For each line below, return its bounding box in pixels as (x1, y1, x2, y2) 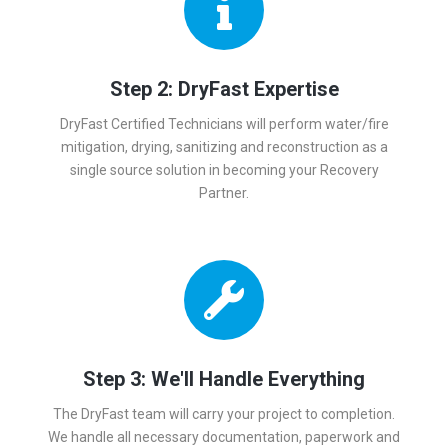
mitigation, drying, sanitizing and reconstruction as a (60, 139, 388, 156)
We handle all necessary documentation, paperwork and (48, 429, 400, 446)
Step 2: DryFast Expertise (109, 77, 339, 102)
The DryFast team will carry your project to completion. (53, 406, 395, 423)
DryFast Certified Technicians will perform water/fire (59, 116, 389, 133)
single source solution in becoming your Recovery (69, 162, 379, 179)
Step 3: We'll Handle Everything (83, 367, 365, 392)
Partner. (199, 185, 249, 202)
